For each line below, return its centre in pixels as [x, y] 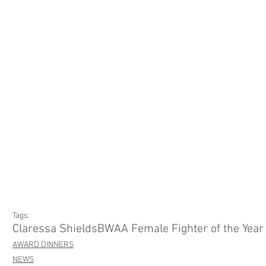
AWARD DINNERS [43, 245]
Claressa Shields [55, 229]
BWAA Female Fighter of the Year [180, 229]
